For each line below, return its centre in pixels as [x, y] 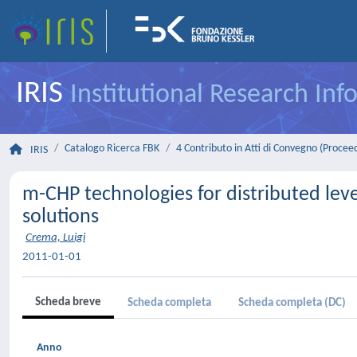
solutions [61, 217]
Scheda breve [68, 302]
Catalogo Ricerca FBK [112, 149]
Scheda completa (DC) [292, 303]
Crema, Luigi [55, 238]
